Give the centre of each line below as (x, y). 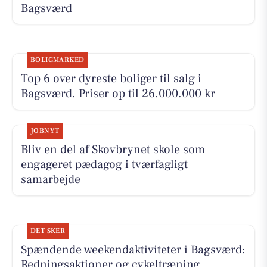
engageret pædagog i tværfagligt (104, 165)
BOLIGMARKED (57, 60)
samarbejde (50, 180)
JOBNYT (45, 131)
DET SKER (48, 231)
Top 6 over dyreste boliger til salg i (111, 79)
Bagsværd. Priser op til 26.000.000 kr (118, 94)
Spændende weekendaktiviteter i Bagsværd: (133, 250)
